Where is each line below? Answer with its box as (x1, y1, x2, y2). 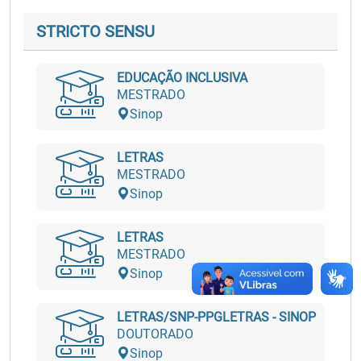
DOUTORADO (117, 326, 193, 342)
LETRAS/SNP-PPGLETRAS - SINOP (117, 309, 316, 325)
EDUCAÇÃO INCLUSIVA (117, 70, 247, 85)
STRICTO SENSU (36, 22, 155, 41)
